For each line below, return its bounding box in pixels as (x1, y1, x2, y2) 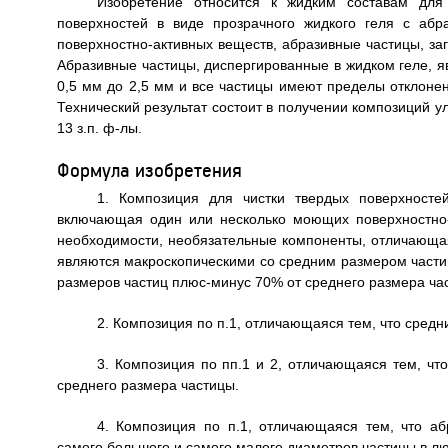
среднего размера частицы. (56, 377, 239, 393)
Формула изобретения (56, 157, 242, 182)
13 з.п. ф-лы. (56, 120, 142, 136)
